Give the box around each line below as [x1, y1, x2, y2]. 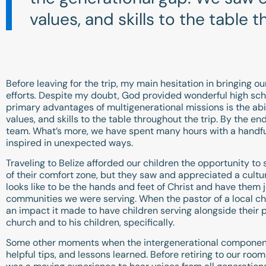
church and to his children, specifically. [6, 216, 177, 229]
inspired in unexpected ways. [6, 136, 133, 149]
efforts [6, 88, 34, 102]
